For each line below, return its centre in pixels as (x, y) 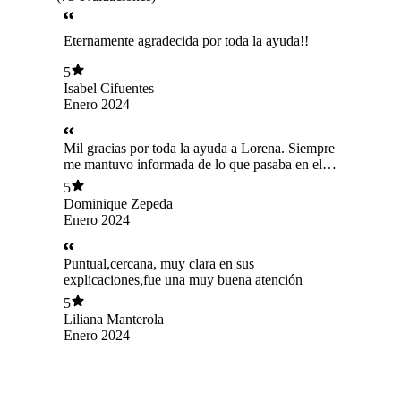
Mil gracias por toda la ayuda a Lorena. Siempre (199, 148)
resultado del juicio (117, 212)
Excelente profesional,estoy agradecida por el (191, 196)
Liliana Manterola (114, 320)
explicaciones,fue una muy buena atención (183, 279)
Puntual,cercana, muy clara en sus (159, 263)
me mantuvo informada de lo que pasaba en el (193, 164)
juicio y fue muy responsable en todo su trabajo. (198, 180)
